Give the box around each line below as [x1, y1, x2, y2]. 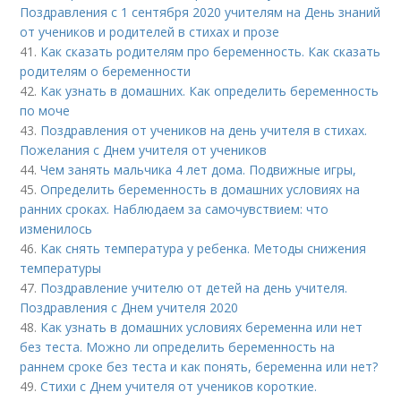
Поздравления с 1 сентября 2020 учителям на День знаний [20, 4, 381, 21]
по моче [20, 102, 71, 119]
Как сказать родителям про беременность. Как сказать [40, 43, 381, 60]
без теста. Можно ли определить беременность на [20, 338, 336, 355]
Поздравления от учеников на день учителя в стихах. [40, 122, 368, 139]
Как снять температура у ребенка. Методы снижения [40, 240, 367, 257]
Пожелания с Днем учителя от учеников [20, 141, 268, 158]
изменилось [20, 220, 93, 237]
